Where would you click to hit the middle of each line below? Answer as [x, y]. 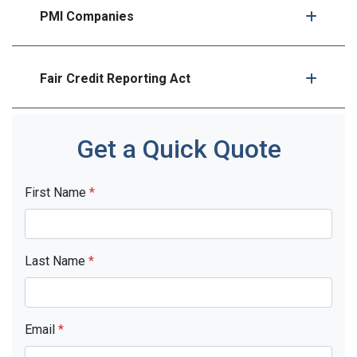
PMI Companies [87, 16]
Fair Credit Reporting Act [115, 78]
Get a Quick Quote [178, 149]
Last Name [57, 261]
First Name [57, 192]
